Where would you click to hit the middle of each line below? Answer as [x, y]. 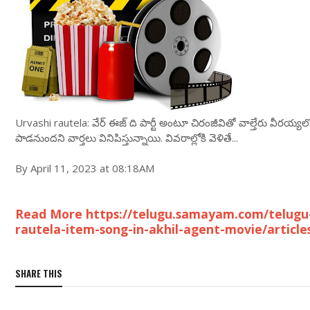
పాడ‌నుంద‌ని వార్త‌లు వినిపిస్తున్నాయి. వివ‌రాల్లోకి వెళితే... [127, 138]
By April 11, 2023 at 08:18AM [85, 168]
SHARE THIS [39, 273]
